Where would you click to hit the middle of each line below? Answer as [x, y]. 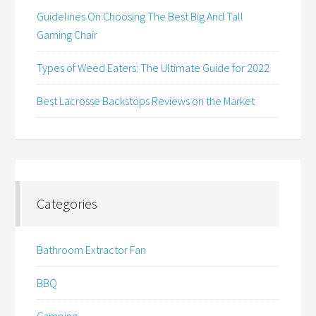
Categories [67, 204]
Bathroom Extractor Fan [92, 250]
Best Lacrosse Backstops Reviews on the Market [146, 101]
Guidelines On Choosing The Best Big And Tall [140, 17]
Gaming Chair [67, 35]
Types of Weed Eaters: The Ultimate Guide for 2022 [153, 68]
